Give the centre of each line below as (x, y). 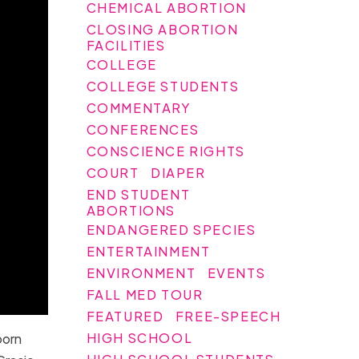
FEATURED (125, 316)
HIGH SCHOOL (139, 337)
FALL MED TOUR (145, 294)
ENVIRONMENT (141, 272)
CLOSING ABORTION (162, 29)
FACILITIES (126, 45)
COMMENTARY (139, 107)
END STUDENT (138, 194)
